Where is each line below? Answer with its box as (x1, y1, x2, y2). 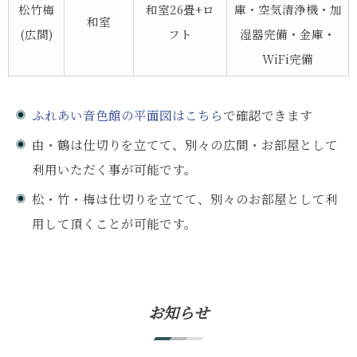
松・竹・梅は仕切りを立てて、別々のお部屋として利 (32, 189, 338, 207)
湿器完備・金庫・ (240, 25, 335, 42)
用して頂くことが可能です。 (32, 214, 197, 232)
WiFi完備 (262, 49, 313, 67)
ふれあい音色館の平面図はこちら (32, 105, 223, 124)
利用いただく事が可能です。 (32, 159, 197, 178)
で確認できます (223, 105, 312, 124)
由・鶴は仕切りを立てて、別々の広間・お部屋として (32, 135, 338, 153)
